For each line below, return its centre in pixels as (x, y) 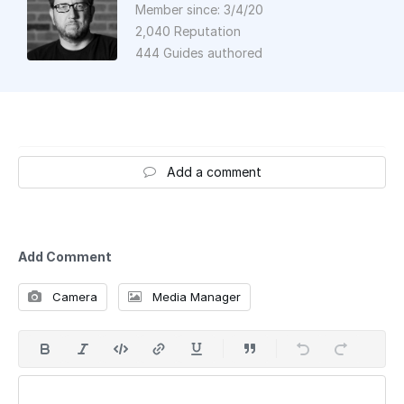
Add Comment (65, 256)
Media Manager (195, 296)
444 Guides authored (199, 52)
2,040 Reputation (188, 31)
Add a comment (214, 171)
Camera (73, 296)
